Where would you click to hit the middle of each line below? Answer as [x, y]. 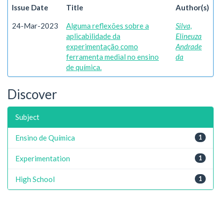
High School [35, 179]
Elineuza [189, 36]
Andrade [189, 46]
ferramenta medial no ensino [112, 57]
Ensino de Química [45, 137]
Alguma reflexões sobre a [108, 26]
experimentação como [102, 46]
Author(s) [192, 7]
